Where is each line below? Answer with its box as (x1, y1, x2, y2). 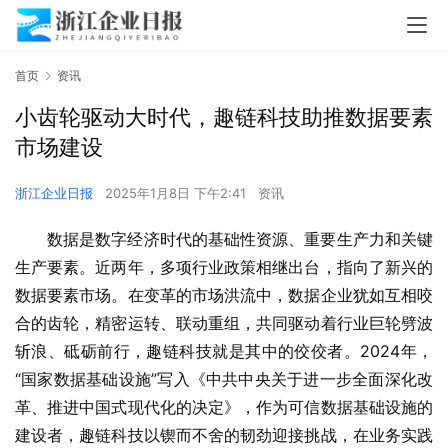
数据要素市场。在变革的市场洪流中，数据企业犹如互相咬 (15, 285, 433, 306)
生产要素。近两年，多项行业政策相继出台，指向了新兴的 (15, 257, 433, 278)
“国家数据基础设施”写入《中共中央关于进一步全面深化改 (15, 369, 433, 390)
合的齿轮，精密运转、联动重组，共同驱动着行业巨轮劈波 (15, 313, 433, 334)
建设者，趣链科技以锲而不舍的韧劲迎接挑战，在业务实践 (15, 425, 433, 446)
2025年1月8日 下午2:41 (105, 185, 250, 202)
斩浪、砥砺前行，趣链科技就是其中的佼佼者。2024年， (15, 341, 433, 362)
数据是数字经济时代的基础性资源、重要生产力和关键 (47, 229, 433, 250)
